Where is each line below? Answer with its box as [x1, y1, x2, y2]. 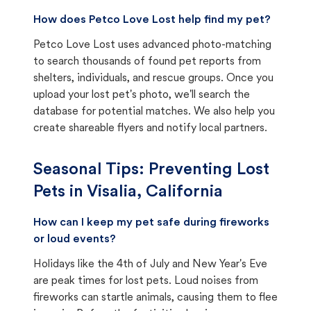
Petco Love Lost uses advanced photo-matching [33, 40, 271, 51]
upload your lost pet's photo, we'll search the [33, 90, 250, 101]
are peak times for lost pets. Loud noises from [33, 276, 258, 287]
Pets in [33, 184, 87, 201]
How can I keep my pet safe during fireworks [33, 217, 269, 228]
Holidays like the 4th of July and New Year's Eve [33, 259, 267, 270]
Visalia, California [87, 184, 223, 201]
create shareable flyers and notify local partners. [33, 123, 267, 134]
